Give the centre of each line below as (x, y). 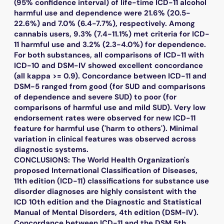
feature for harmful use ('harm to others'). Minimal (106, 128)
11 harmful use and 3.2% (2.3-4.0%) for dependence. (110, 44)
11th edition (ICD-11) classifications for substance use (111, 181)
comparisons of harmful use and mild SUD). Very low (110, 107)
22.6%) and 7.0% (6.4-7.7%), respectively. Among (104, 23)
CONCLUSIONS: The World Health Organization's (102, 160)
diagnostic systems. (51, 149)
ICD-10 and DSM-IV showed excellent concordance (108, 65)
